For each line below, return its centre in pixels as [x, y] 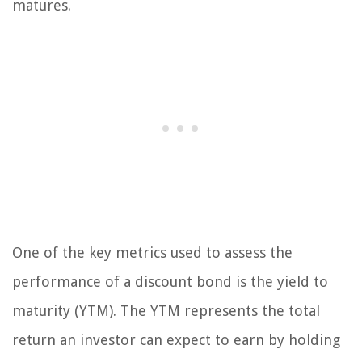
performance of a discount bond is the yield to [170, 282]
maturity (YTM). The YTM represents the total [166, 311]
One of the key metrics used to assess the [152, 253]
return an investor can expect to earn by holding [176, 340]
